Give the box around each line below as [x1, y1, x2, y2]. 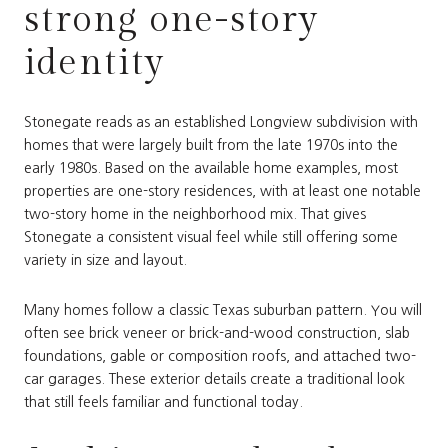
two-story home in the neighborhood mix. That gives [24, 207, 366, 222]
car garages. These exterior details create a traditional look [24, 371, 405, 386]
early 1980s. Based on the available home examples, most [24, 161, 398, 176]
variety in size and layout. [24, 253, 187, 268]
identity [24, 41, 165, 84]
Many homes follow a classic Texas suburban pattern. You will [24, 302, 422, 317]
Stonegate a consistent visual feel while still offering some [24, 230, 398, 245]
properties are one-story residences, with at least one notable [24, 184, 421, 199]
